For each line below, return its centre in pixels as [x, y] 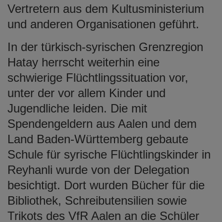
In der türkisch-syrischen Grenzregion [105, 47]
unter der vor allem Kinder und [86, 93]
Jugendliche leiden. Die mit [77, 108]
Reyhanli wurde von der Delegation [98, 169]
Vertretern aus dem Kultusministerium [106, 8]
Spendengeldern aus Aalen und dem [102, 123]
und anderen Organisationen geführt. [103, 24]
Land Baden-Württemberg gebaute [98, 139]
